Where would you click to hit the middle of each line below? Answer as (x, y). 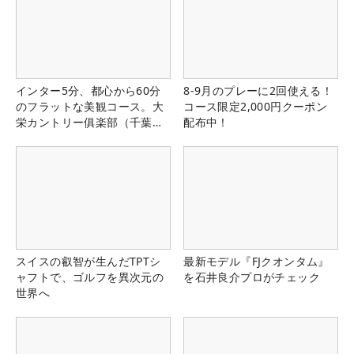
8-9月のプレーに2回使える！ (258, 90)
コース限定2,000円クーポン (256, 106)
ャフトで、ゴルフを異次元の (90, 277)
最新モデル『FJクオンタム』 (256, 262)
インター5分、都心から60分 (88, 90)
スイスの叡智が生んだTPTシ (88, 262)
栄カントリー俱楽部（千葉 (84, 122)
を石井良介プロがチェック (252, 277)
